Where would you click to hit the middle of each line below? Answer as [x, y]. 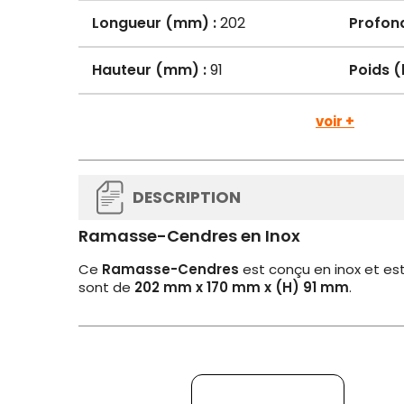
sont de [106, 287]
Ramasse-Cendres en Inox [189, 236]
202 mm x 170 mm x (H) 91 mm [242, 287]
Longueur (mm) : [154, 23]
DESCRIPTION [187, 197]
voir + [335, 121]
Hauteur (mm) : [149, 70]
